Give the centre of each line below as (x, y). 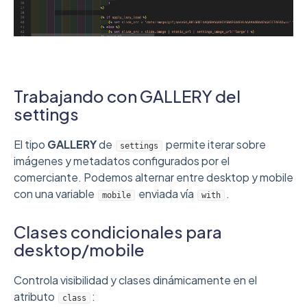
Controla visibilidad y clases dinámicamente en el (135, 280)
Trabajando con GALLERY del (127, 96)
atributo (35, 296)
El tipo (30, 144)
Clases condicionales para (118, 231)
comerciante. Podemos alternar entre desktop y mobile (153, 177)
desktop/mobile (79, 249)
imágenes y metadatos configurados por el (122, 160)
